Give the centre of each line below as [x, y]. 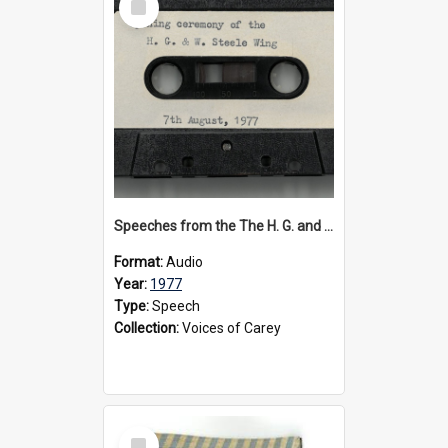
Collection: [148, 327]
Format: [140, 261]
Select [144, 433]
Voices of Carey [231, 327]
